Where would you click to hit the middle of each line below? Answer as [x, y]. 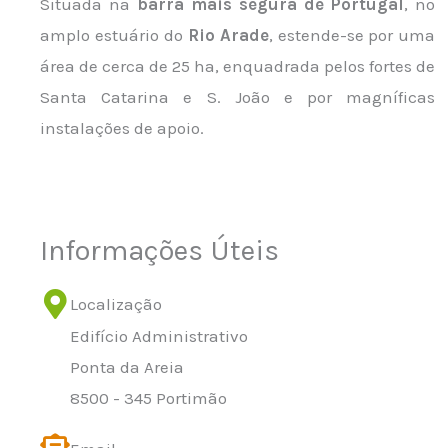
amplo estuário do [114, 35]
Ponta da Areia [127, 367]
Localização [116, 304]
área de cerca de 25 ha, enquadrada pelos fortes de [238, 66]
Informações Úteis [159, 250]
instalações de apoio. [122, 128]
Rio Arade [228, 35]
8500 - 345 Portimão [148, 398]
